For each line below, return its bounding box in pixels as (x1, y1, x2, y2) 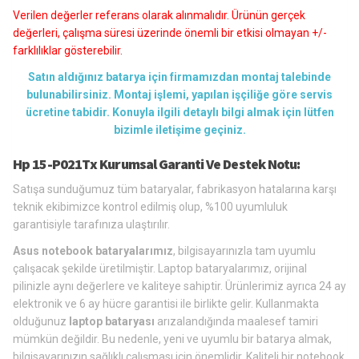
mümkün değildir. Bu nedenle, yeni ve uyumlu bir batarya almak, (13, 332, 332, 345)
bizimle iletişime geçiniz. (113, 123, 246, 136)
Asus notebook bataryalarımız (13, 244, 173, 257)
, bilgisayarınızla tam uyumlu (173, 244, 316, 257)
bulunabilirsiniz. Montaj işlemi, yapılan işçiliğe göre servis (26, 87, 333, 101)
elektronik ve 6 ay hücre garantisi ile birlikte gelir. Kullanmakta (13, 296, 319, 310)
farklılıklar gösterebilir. (13, 43, 123, 57)
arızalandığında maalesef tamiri (155, 314, 318, 328)
